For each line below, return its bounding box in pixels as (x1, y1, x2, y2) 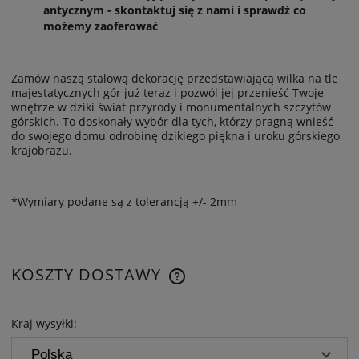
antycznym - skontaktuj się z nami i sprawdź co (43, 2, 306, 18)
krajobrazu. (11, 143, 72, 159)
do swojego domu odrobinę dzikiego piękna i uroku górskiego (11, 128, 340, 144)
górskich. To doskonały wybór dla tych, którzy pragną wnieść (11, 114, 333, 130)
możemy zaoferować (43, 18, 158, 34)
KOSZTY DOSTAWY (11, 263, 166, 286)
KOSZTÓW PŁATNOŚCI (185, 292, 305, 307)
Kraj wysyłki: (11, 316, 77, 332)
